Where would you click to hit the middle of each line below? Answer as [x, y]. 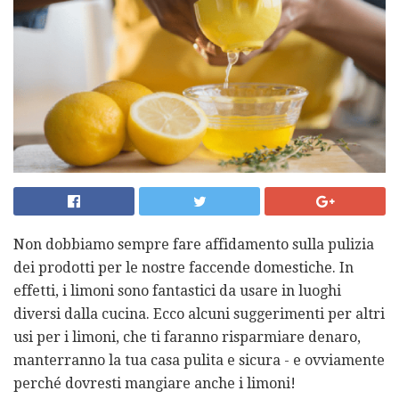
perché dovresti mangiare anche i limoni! [155, 383]
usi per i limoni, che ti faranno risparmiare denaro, [187, 337]
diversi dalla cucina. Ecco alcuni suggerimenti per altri [199, 313]
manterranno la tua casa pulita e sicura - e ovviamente [199, 360]
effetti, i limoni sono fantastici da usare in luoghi [177, 290]
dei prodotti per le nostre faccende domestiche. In [183, 267]
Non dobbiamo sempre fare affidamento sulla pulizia [194, 244]
